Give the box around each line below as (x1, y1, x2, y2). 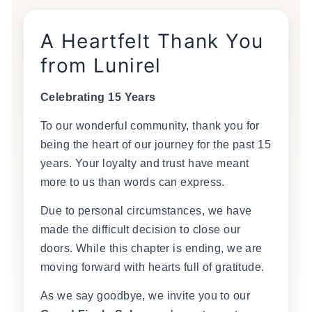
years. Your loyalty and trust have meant (40, 157, 249, 170)
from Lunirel (40, 54, 162, 78)
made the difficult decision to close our (40, 224, 241, 236)
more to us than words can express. (40, 176, 225, 189)
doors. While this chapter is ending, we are (40, 242, 263, 255)
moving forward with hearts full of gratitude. (40, 261, 265, 274)
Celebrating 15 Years (40, 91, 156, 104)
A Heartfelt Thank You (40, 29, 264, 54)
